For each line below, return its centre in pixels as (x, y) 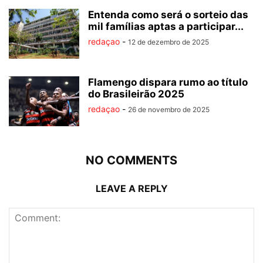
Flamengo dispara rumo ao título (168, 82)
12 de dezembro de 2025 (168, 42)
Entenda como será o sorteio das (168, 15)
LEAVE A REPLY (131, 189)
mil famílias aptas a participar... (166, 27)
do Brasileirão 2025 (136, 94)
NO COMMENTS (131, 161)
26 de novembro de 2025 (169, 110)
